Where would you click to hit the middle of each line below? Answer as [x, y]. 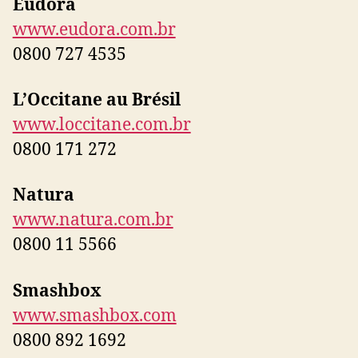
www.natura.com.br [93, 221]
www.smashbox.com [94, 316]
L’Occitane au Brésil [96, 100]
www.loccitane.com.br [101, 125]
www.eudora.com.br [94, 30]
